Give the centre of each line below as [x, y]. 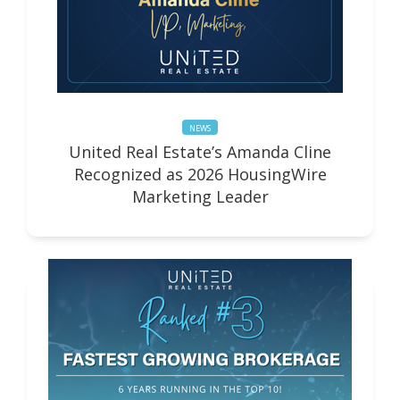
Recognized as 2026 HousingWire [200, 175]
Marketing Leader [200, 197]
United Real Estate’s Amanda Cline [200, 152]
